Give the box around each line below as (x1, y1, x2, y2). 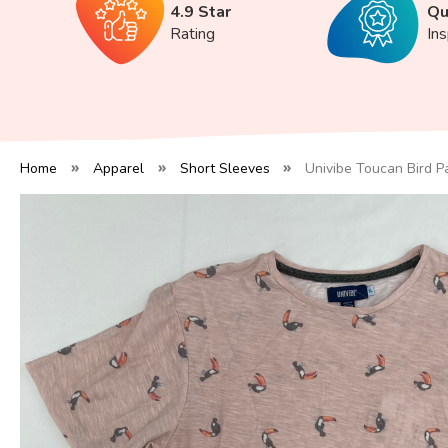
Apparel (92, 158, 144, 178)
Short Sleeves (179, 158, 270, 178)
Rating (169, 22, 215, 45)
